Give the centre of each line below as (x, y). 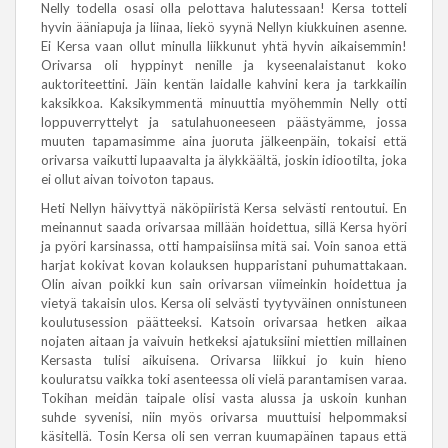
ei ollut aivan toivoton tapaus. (127, 179)
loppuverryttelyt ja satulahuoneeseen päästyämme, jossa (224, 122)
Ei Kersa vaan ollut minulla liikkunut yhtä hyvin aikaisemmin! (224, 46)
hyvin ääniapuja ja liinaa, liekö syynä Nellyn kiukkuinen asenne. (224, 27)
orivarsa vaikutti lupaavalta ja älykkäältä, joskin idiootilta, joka (224, 160)
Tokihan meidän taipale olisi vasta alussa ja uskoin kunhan (224, 398)
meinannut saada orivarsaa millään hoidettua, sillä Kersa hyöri (224, 227)
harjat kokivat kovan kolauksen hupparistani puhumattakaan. (224, 265)
